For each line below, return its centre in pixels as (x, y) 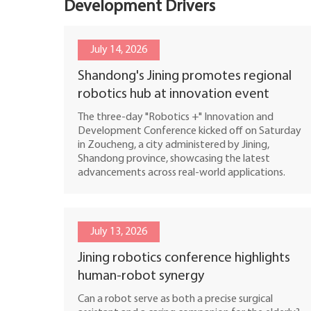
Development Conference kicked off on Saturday (190, 132)
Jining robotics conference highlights (184, 259)
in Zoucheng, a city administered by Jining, (174, 145)
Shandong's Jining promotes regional (185, 77)
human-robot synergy (141, 277)
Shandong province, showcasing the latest (174, 159)
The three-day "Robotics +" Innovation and (176, 118)
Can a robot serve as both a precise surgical (175, 300)
